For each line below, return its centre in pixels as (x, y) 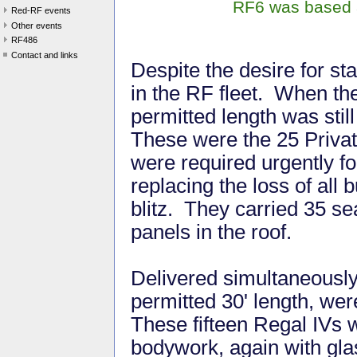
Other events (37, 25)
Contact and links (45, 55)
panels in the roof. (214, 231)
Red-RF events (41, 10)
